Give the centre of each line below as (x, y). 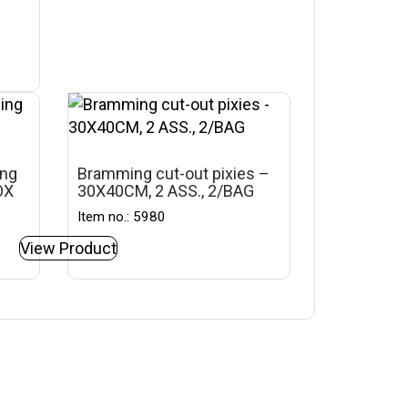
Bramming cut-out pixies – (174, 173)
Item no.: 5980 (122, 217)
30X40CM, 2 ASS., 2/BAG (166, 191)
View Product (69, 248)
